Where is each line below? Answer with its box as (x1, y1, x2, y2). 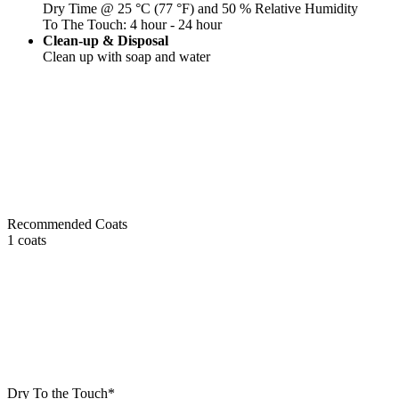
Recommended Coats (7, 216, 127, 232)
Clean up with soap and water (43, 48, 210, 64)
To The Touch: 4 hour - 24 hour (43, 16, 222, 32)
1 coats (7, 232, 46, 248)
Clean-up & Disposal (43, 32, 168, 48)
